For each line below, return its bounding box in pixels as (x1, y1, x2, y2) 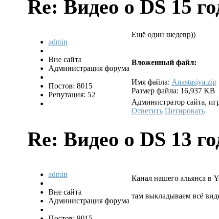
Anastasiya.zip (171, 77, 217, 86)
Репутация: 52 (48, 90, 95, 99)
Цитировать (164, 106, 205, 115)
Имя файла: (131, 77, 172, 86)
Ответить (131, 106, 163, 115)
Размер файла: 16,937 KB (131, 86, 215, 95)
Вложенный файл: (131, 58, 197, 67)
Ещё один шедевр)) (131, 30, 196, 39)
